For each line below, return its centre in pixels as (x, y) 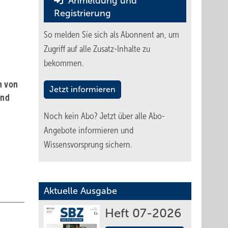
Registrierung (82, 13)
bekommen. (64, 63)
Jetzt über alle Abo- (132, 116)
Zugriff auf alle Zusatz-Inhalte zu (97, 49)
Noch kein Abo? (72, 116)
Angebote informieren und (89, 130)
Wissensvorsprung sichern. (88, 145)
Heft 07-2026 (143, 213)
